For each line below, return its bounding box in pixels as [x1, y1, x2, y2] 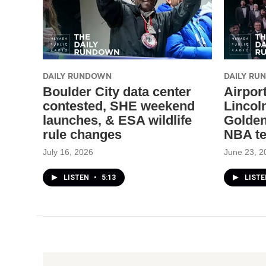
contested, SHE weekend [43, 98, 195, 113]
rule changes [43, 126, 122, 142]
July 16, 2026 [43, 147, 93, 157]
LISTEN [64, 173, 91, 182]
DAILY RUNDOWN [43, 70, 112, 81]
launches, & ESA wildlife [43, 112, 192, 128]
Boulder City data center [43, 84, 191, 99]
